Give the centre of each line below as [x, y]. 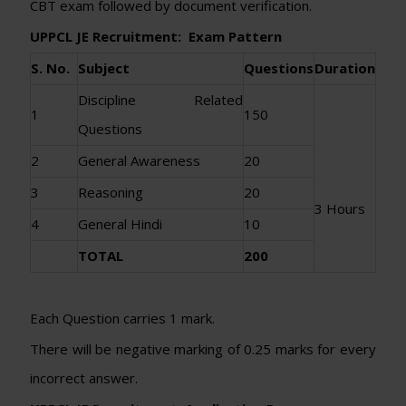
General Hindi [120, 223]
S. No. [50, 68]
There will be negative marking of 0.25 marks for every [203, 348]
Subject [104, 68]
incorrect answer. [84, 377]
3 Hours [340, 208]
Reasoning [111, 192]
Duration [345, 68]
